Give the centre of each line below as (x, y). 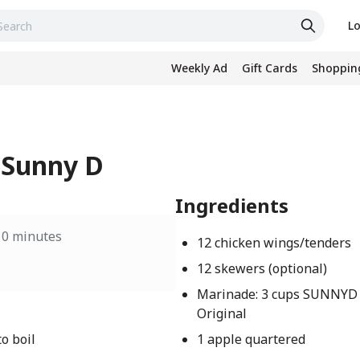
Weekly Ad (199, 68)
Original (222, 313)
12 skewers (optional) (262, 268)
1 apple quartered (252, 339)
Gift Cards (270, 68)
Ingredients (231, 205)
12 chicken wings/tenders (274, 243)
